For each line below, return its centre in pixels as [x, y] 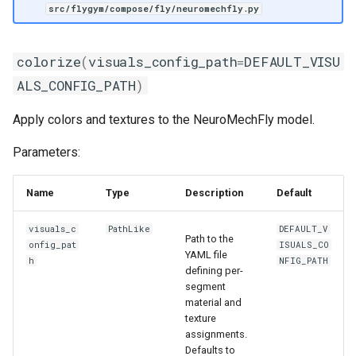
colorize [49, 62]
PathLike [130, 229]
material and [213, 302]
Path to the [209, 238]
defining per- [214, 270]
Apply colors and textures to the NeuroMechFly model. [164, 120]
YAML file [206, 254]
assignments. [216, 334]
